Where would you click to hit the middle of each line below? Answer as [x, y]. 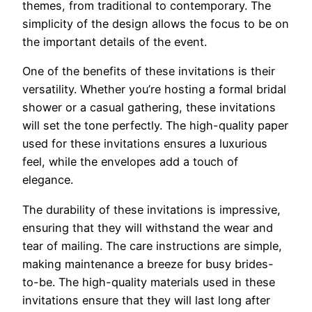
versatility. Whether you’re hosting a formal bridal [154, 89]
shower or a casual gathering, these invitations [149, 108]
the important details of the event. [115, 41]
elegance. [48, 180]
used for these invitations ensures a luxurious [145, 144]
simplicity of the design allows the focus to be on [156, 23]
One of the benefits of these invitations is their [149, 71]
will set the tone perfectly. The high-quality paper [155, 126]
